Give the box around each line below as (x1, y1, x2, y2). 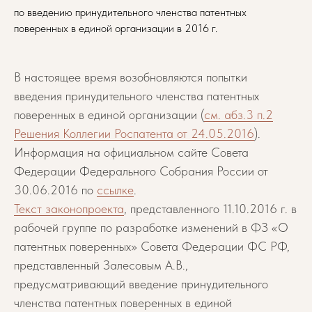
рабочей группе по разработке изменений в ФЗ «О (14, 220, 288, 235)
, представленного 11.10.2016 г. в (124, 201, 297, 216)
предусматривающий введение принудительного (14, 276, 268, 291)
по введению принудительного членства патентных (14, 6, 247, 19)
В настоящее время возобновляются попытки (14, 70, 247, 84)
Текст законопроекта (14, 201, 124, 216)
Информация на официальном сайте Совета (14, 145, 249, 159)
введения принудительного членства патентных (14, 88, 259, 103)
